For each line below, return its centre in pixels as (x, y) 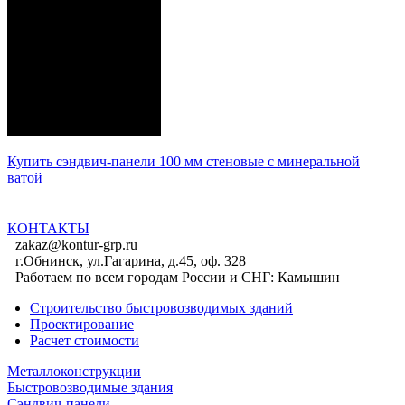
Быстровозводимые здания (90, 387)
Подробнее (80, 210)
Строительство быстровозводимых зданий (161, 307)
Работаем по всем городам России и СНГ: (146, 277)
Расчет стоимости (85, 340)
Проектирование (82, 324)
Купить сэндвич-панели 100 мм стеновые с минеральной (184, 161)
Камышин (309, 277)
